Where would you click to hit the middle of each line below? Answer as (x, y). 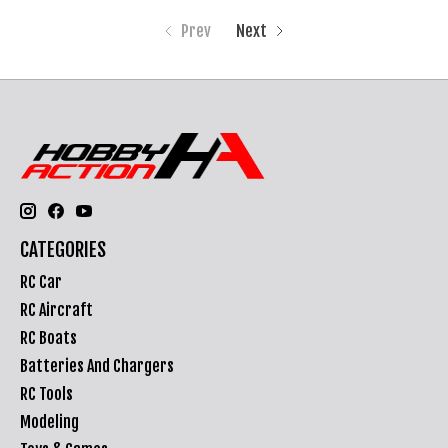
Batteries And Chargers (97, 365)
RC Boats (48, 337)
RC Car (41, 281)
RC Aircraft (56, 309)
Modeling (49, 421)
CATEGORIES (63, 250)
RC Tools (46, 393)
